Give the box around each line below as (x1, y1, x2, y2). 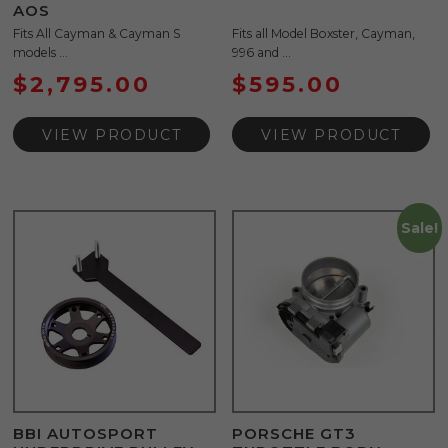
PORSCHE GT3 (232, 423, 357, 443)
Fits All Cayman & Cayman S (13, 26, 181, 42)
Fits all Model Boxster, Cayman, (232, 26, 416, 42)
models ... (13, 45, 68, 61)
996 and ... (232, 45, 292, 61)
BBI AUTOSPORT (13, 423, 158, 443)
